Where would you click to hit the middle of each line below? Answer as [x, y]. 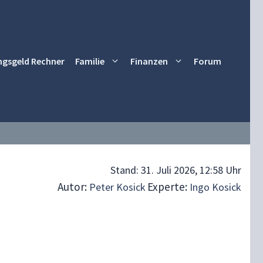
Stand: [126, 170]
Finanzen [149, 61]
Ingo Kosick [215, 187]
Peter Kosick [117, 187]
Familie [90, 61]
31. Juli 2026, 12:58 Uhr [191, 170]
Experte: [168, 187]
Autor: [73, 187]
